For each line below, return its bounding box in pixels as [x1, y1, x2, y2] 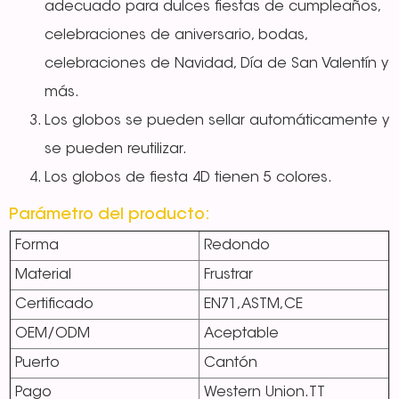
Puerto [15, 356, 60, 371]
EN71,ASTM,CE [204, 297, 303, 313]
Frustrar [204, 268, 253, 283]
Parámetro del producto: [9, 208, 210, 224]
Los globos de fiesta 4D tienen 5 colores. [45, 171, 332, 186]
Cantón [204, 356, 257, 371]
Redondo [204, 239, 270, 254]
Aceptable [204, 327, 279, 342]
